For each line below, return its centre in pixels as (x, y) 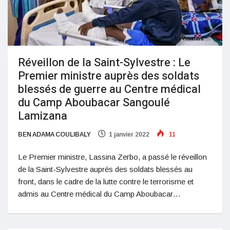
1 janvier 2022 (129, 134)
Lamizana (43, 116)
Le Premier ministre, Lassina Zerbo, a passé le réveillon (112, 157)
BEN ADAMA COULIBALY (54, 134)
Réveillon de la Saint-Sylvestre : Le (104, 62)
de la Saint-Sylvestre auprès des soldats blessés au (105, 169)
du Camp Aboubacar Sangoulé (94, 102)
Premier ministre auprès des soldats (109, 76)
